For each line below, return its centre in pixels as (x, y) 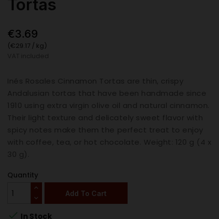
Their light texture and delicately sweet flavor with (105, 118)
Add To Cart (86, 193)
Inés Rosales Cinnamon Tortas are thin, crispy (96, 81)
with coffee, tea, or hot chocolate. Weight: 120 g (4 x (109, 142)
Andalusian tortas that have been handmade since (107, 93)
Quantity (23, 175)
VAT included (28, 56)
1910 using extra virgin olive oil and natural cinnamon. (109, 106)
